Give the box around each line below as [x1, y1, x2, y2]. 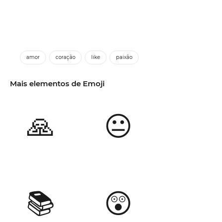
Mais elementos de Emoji [10, 79, 105, 88]
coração [55, 54, 75, 60]
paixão [116, 54, 132, 60]
